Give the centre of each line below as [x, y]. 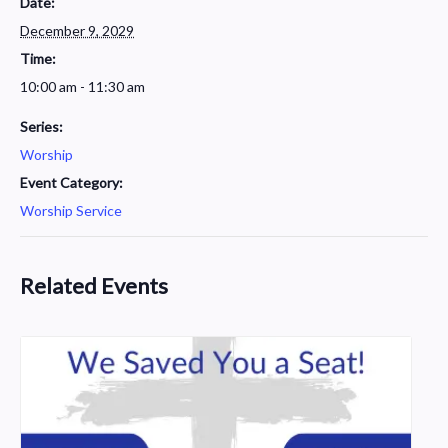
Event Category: [71, 182]
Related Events [94, 285]
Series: [41, 126]
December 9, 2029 [77, 30]
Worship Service [71, 210]
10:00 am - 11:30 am [82, 86]
